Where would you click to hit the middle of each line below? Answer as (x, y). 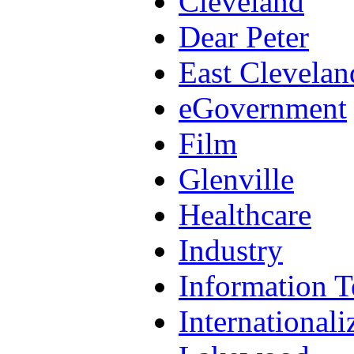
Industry (231, 250)
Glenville (236, 179)
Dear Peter (244, 36)
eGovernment (263, 107)
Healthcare (245, 214)
